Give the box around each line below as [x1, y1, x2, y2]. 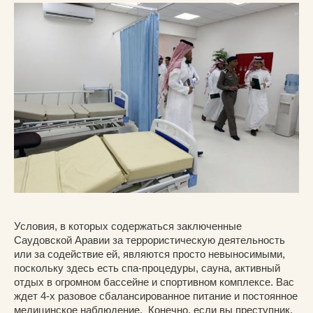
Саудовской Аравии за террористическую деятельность [14, 233, 285, 246]
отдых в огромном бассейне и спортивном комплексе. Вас [14, 275, 294, 288]
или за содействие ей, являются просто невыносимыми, [14, 247, 285, 260]
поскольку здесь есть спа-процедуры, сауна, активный [14, 261, 280, 274]
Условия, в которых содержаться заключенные [14, 219, 242, 232]
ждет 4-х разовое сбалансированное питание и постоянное [14, 289, 298, 302]
